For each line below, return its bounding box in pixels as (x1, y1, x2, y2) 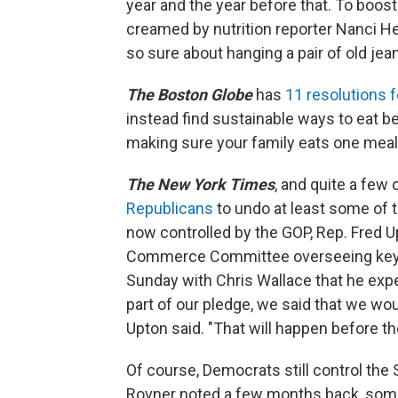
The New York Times (126, 175, 275, 194)
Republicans (126, 199, 213, 218)
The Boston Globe (126, 85, 252, 104)
